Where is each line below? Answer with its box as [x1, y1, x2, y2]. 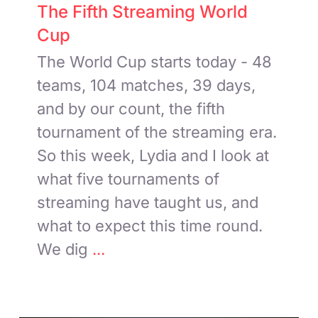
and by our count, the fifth [37, 99, 226, 118]
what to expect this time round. [37, 216, 263, 235]
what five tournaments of [37, 169, 220, 188]
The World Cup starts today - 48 [37, 52, 273, 71]
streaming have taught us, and [37, 192, 259, 212]
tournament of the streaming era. [37, 122, 278, 141]
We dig [37, 239, 89, 258]
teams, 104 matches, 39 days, [37, 75, 256, 94]
